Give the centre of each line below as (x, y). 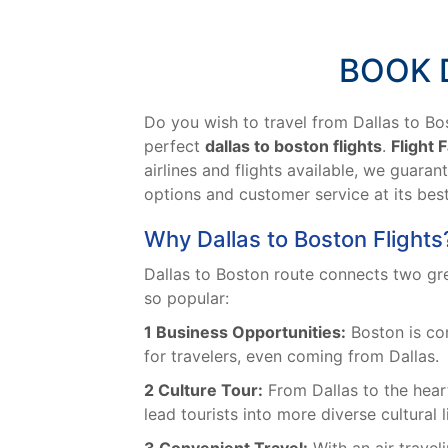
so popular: (186, 298)
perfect (174, 146)
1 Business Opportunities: (245, 332)
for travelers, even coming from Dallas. (291, 356)
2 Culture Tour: (203, 390)
